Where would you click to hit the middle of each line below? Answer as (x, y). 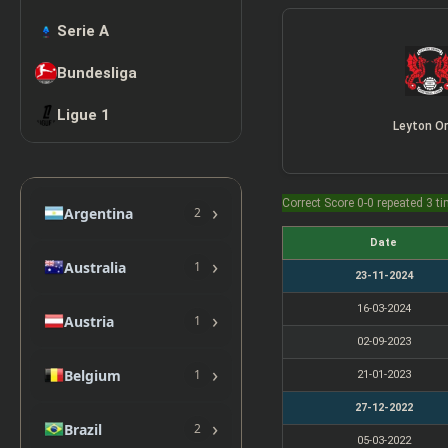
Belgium (92, 375)
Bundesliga (97, 73)
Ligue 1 (83, 115)
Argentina (98, 213)
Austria (89, 321)
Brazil (83, 429)
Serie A (83, 31)
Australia (95, 267)
